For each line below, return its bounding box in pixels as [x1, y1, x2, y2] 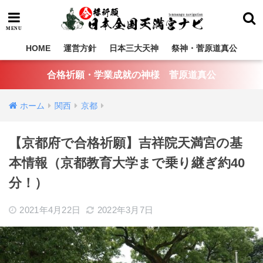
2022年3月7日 [97, 205, 154, 215]
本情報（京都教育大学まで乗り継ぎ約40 [9, 156, 245, 170]
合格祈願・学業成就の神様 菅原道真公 [47, 70, 216, 80]
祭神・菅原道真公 [171, 43, 237, 53]
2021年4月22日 [19, 205, 81, 215]
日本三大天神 [109, 43, 159, 53]
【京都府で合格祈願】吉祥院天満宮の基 [9, 136, 242, 150]
